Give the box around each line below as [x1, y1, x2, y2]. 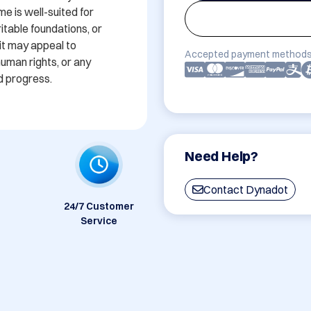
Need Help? [185, 147, 259, 165]
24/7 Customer [63, 200, 134, 213]
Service [80, 215, 117, 228]
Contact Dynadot [203, 183, 289, 197]
